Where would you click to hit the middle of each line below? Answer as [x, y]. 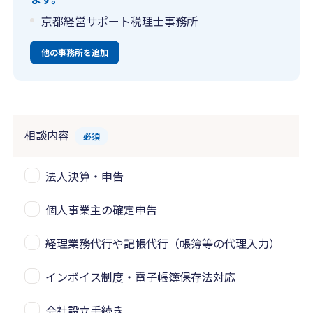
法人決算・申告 [85, 176]
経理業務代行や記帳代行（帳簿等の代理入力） [163, 243]
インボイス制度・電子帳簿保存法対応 [141, 277]
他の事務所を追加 [75, 52]
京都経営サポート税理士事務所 [120, 21]
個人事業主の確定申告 [102, 210]
